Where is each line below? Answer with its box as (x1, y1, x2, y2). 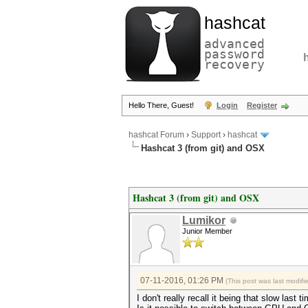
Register (247, 101, 277, 109)
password (204, 47, 265, 61)
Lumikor (182, 214, 225, 226)
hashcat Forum (129, 130, 184, 140)
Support (191, 130, 221, 140)
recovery (204, 57, 265, 71)
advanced (204, 36, 265, 51)
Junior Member (182, 227, 232, 235)
